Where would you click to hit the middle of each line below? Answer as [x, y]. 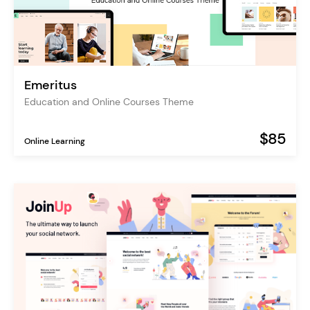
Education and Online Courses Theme [109, 102]
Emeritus [51, 85]
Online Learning [55, 142]
